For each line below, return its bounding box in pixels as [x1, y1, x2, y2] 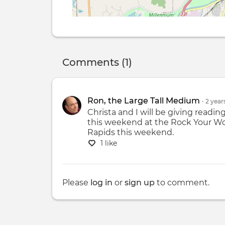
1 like [100, 139, 117, 148]
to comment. [155, 178, 209, 188]
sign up [125, 178, 155, 188]
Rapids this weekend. [87, 128, 174, 138]
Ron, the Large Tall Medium [87, 96, 200, 106]
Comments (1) [62, 56, 132, 69]
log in [90, 178, 113, 188]
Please [62, 178, 90, 188]
